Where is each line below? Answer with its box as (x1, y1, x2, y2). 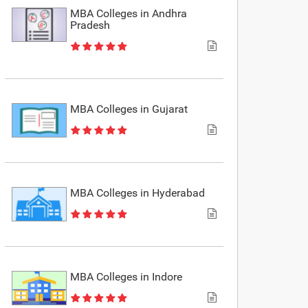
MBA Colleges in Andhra (70, 6, 188, 20)
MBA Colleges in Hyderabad (70, 186, 206, 199)
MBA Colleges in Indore (70, 269, 183, 283)
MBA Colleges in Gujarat (70, 102, 188, 115)
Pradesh (70, 18, 111, 32)
